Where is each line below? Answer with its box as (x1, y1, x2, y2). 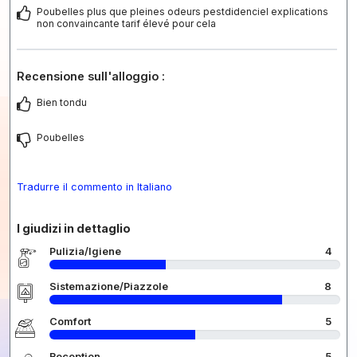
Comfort (49, 315, 91, 328)
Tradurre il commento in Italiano (17, 180, 172, 193)
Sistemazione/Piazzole (49, 280, 168, 292)
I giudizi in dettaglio (17, 221, 131, 235)
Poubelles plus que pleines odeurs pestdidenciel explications (37, 5, 328, 18)
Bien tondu (37, 96, 87, 108)
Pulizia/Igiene (49, 245, 121, 257)
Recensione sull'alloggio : (17, 69, 165, 83)
